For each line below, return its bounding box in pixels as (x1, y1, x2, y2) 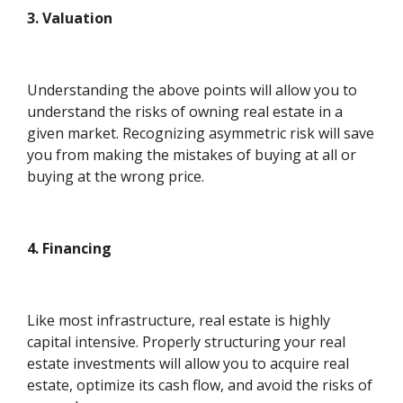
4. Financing (27, 238, 112, 258)
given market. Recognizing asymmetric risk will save (27, 123, 375, 143)
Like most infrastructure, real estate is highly (27, 310, 331, 330)
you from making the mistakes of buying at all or (27, 145, 357, 165)
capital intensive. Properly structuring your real (27, 332, 346, 352)
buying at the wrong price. (27, 166, 205, 186)
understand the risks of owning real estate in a (27, 102, 344, 121)
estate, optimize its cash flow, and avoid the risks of (27, 375, 373, 395)
